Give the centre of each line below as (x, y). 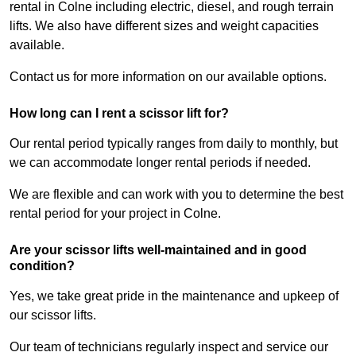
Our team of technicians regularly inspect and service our (169, 347)
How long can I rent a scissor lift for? (119, 114)
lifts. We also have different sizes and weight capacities (164, 26)
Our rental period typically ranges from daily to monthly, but (174, 144)
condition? (42, 266)
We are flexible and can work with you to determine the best (176, 195)
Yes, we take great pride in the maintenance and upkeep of (174, 296)
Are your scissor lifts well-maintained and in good (158, 250)
